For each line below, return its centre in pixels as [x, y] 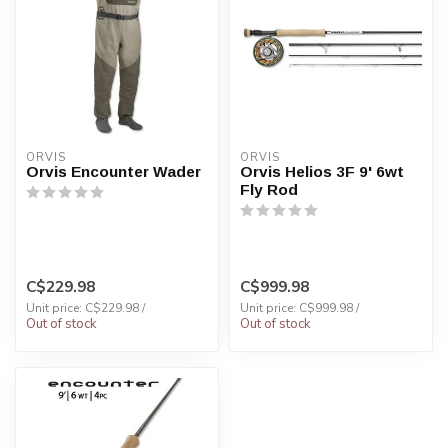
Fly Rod [269, 189]
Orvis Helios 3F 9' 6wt [322, 171]
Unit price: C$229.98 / [85, 308]
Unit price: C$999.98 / [299, 308]
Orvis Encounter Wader [113, 171]
